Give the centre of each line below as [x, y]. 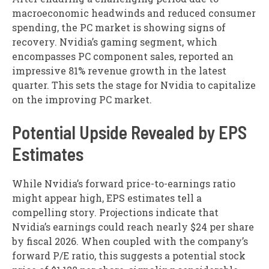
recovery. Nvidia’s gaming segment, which [115, 42]
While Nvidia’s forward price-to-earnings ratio [124, 184]
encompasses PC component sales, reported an [123, 56]
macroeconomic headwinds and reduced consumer [134, 13]
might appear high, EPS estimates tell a [107, 198]
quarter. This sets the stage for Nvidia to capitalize [134, 85]
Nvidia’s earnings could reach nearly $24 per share [133, 227]
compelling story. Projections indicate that [115, 213]
